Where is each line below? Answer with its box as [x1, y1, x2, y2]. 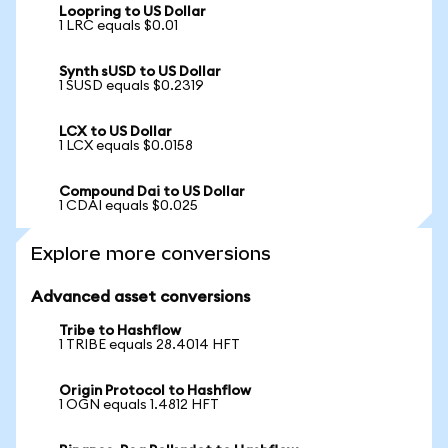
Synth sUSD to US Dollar [59, 65, 221, 79]
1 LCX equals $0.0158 [59, 139, 193, 153]
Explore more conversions [31, 243, 271, 264]
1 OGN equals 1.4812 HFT [59, 398, 219, 412]
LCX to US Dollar [59, 125, 172, 139]
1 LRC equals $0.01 [59, 19, 178, 33]
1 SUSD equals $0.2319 [59, 79, 204, 93]
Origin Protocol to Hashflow [59, 384, 251, 398]
